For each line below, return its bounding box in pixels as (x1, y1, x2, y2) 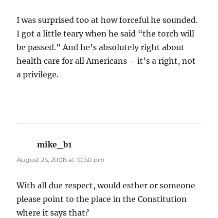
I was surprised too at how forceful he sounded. (17, 15, 198, 25)
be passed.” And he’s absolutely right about (17, 42, 185, 53)
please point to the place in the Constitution (17, 194, 187, 204)
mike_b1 (37, 140, 72, 150)
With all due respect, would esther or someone (17, 181, 196, 191)
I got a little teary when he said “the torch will (17, 29, 195, 39)
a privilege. (17, 70, 59, 80)
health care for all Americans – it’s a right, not (17, 56, 196, 66)
